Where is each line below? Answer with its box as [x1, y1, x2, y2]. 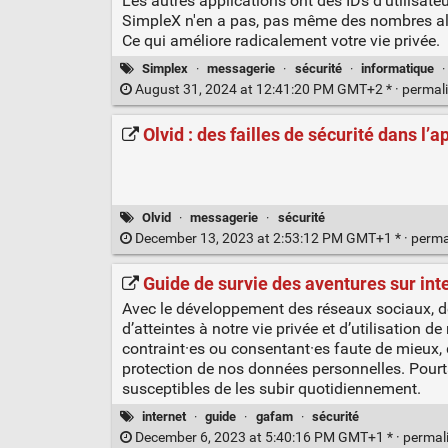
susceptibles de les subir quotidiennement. [121, 378, 421, 398]
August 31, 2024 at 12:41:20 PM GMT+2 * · [131, 80, 402, 98]
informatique [360, 60, 434, 76]
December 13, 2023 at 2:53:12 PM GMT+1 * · [131, 230, 411, 248]
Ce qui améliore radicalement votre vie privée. [121, 30, 440, 50]
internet [142, 409, 187, 425]
